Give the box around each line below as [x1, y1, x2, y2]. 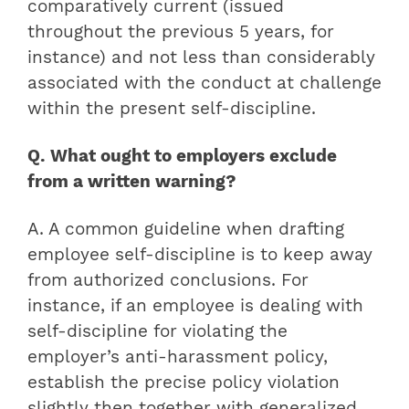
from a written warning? [27, 171, 236, 192]
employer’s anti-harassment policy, [27, 346, 328, 367]
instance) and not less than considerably [27, 47, 375, 68]
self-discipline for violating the [27, 320, 288, 341]
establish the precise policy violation [27, 372, 340, 393]
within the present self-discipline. [27, 98, 316, 119]
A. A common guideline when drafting [27, 218, 344, 239]
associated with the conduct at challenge [27, 72, 382, 93]
